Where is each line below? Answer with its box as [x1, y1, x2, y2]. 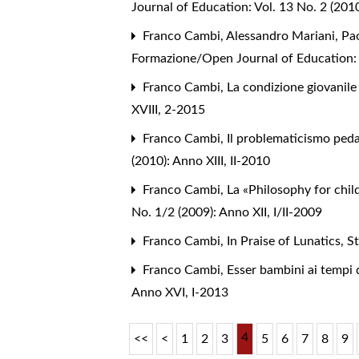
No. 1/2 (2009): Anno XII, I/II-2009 [131, 206, 323, 220]
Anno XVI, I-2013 [131, 286, 229, 300]
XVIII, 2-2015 [131, 103, 206, 117]
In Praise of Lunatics [227, 235, 345, 248]
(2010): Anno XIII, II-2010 [131, 155, 271, 168]
